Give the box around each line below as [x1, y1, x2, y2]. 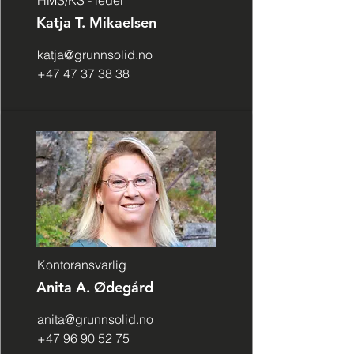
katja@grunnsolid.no [37, 47, 153, 62]
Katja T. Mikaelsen [36, 13, 156, 32]
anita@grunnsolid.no [37, 311, 153, 327]
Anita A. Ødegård [36, 278, 157, 296]
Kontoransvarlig [37, 257, 126, 273]
